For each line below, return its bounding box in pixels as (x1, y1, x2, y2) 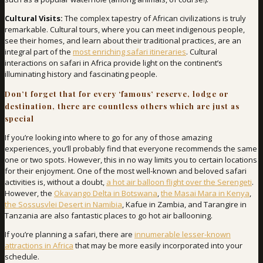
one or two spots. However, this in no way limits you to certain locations (5, 154, 257, 166)
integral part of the (5, 46, 73, 58)
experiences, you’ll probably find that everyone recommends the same (5, 143, 257, 154)
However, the (5, 188, 54, 199)
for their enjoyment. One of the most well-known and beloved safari (5, 166, 247, 177)
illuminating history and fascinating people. (5, 69, 157, 80)
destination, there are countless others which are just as (5, 101, 240, 112)
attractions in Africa (5, 240, 73, 251)
